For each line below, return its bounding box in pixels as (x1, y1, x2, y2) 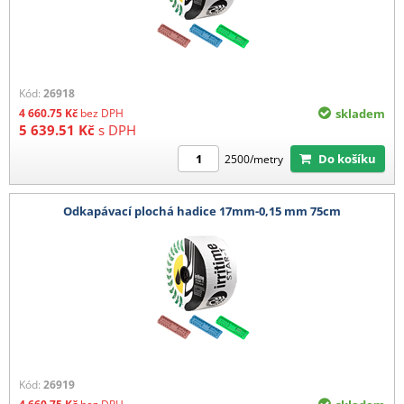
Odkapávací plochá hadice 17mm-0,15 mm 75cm (63, 202, 341, 219)
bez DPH (80, 106, 124, 122)
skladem (335, 106, 385, 123)
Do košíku (327, 151, 376, 168)
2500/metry (225, 151, 283, 167)
